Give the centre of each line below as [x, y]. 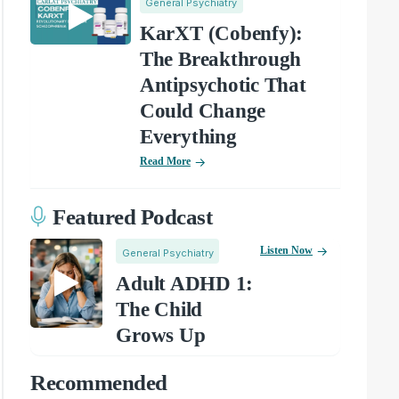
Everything [188, 136]
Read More [165, 161]
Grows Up [161, 335]
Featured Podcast [133, 217]
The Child [159, 309]
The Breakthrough [220, 59]
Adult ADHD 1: [185, 283]
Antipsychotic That [223, 85]
